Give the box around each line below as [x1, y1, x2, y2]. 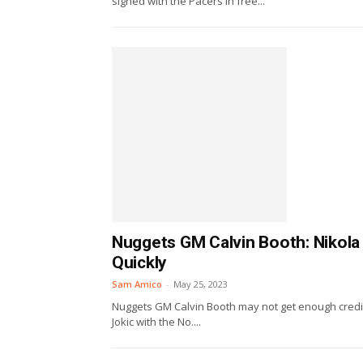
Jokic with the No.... [112, 314, 201, 329]
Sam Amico [112, 277, 162, 290]
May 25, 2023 [173, 277, 228, 290]
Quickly [112, 252, 168, 272]
